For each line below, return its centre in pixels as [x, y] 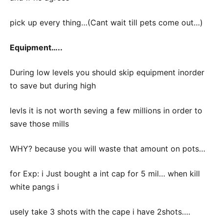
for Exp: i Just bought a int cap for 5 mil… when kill [105, 174]
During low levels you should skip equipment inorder [107, 72]
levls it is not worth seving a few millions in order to [106, 110]
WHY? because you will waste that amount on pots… [108, 149]
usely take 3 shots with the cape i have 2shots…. [100, 212]
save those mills [39, 124]
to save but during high [53, 86]
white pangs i [34, 187]
